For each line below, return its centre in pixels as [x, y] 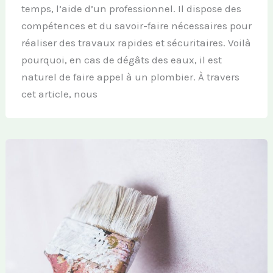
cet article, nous [59, 94]
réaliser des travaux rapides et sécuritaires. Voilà [136, 43]
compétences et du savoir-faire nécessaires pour [136, 26]
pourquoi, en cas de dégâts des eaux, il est [121, 60]
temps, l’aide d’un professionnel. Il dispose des [131, 9]
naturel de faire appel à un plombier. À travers [130, 77]
